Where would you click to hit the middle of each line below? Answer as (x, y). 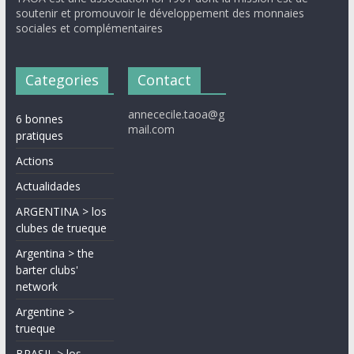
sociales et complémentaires (89, 28)
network (36, 287)
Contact (165, 80)
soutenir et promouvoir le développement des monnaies (160, 13)
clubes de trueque (61, 228)
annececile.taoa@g (177, 115)
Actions (34, 161)
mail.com (152, 130)
